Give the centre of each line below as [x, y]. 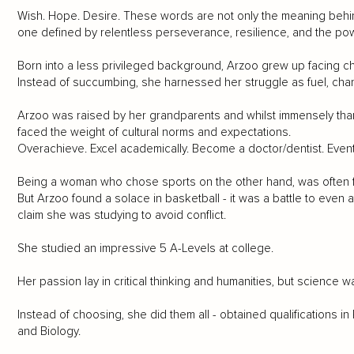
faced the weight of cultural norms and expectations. [154, 132]
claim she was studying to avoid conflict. [121, 215]
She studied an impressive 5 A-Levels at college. [145, 249]
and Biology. [49, 331]
